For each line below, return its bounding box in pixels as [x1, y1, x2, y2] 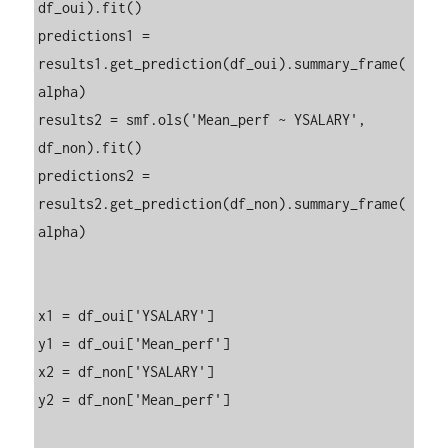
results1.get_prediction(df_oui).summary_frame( [38, 54, 407, 72]
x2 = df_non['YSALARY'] [38, 362, 215, 380]
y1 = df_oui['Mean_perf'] [38, 334, 231, 352]
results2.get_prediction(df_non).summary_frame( [38, 194, 407, 212]
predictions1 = [38, 26, 151, 44]
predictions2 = [38, 166, 151, 184]
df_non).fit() [38, 138, 143, 156]
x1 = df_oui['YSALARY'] [38, 306, 215, 324]
